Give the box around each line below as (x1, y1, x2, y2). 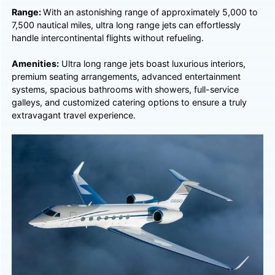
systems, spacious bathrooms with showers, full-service (12, 83, 239, 95)
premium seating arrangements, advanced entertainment (12, 71, 241, 82)
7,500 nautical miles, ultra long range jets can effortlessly (12, 19, 241, 30)
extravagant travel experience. (12, 109, 136, 120)
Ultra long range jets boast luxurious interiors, (59, 58, 246, 69)
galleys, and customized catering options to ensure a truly (12, 96, 247, 107)
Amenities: (12, 58, 60, 69)
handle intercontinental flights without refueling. (12, 32, 204, 43)
